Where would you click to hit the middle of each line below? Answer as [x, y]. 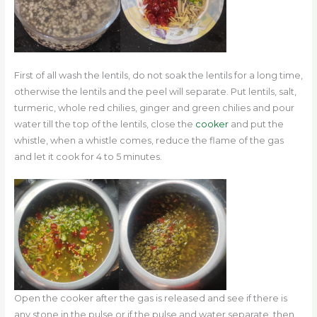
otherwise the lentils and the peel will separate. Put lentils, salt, [155, 91]
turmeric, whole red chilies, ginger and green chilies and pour [154, 108]
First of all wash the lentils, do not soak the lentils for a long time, [158, 75]
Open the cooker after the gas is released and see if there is [150, 298]
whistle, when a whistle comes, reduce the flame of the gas [149, 140]
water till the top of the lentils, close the [104, 124]
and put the [256, 124]
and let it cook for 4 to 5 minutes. [88, 156]
